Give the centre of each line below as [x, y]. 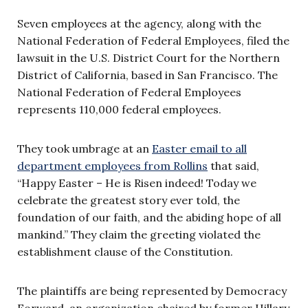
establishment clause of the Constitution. [125, 251]
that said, [233, 165]
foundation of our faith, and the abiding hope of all [149, 217]
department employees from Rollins [112, 165]
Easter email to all [199, 148]
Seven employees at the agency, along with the [139, 23]
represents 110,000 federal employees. [119, 109]
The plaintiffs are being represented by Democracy [152, 290]
